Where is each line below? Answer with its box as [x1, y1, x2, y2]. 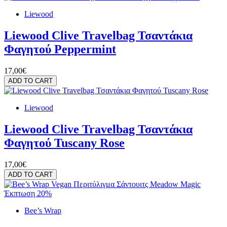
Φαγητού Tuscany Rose [4, 136, 125, 149]
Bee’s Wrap [24, 206, 61, 215]
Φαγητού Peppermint [4, 42, 116, 56]
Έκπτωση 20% [4, 188, 52, 198]
